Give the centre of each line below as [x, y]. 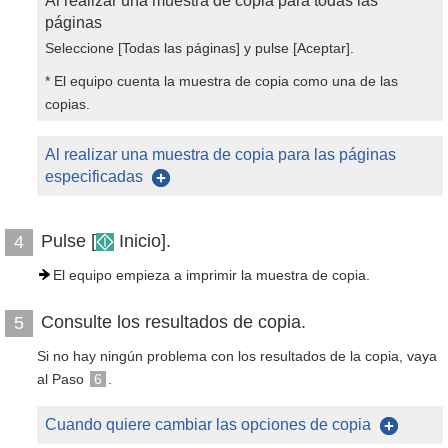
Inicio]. [142, 241]
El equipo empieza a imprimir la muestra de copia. [211, 275]
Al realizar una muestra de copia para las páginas [220, 154]
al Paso [62, 379]
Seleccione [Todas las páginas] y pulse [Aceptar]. [199, 48]
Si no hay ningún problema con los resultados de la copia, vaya [237, 356]
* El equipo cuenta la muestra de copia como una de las [221, 81]
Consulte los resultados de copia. [173, 322]
